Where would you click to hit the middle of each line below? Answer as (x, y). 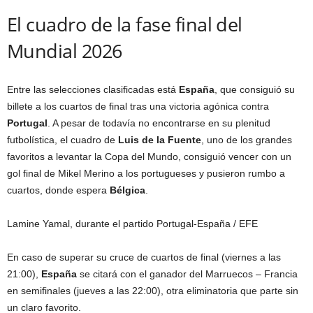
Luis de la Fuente (160, 140)
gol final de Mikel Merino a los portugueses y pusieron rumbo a (146, 173)
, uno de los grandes (247, 140)
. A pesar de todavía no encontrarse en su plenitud (159, 123)
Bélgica (128, 190)
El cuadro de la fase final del (125, 24)
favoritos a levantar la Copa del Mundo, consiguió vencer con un (149, 156)
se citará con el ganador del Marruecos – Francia (189, 274)
